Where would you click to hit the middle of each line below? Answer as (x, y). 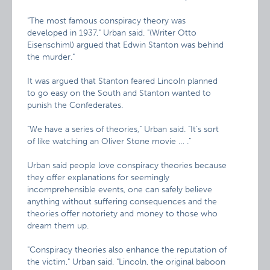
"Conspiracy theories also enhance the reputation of (127, 250)
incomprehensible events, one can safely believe (120, 190)
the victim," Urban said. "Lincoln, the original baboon (127, 262)
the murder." (51, 57)
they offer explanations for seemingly (99, 177)
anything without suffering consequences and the (122, 202)
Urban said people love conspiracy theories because (127, 165)
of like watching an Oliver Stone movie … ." (109, 141)
